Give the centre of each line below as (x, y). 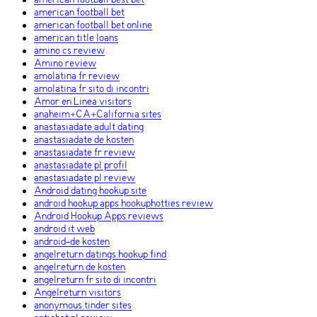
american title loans (76, 39)
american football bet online (93, 26)
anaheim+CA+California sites (98, 115)
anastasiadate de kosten (84, 140)
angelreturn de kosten (80, 268)
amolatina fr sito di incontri (92, 90)
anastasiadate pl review (85, 179)
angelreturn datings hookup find (100, 255)
